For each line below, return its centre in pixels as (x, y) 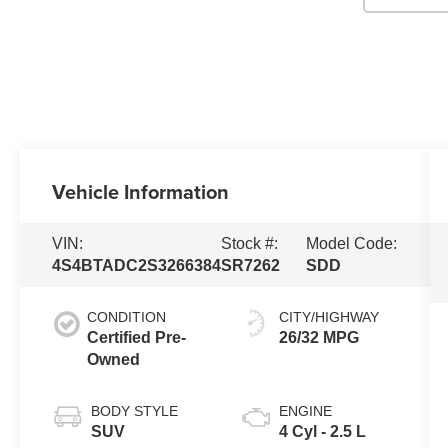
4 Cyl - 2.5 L (322, 431)
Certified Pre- (137, 337)
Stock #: (250, 243)
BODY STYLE (135, 410)
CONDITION (127, 316)
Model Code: (351, 243)
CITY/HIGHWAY (328, 316)
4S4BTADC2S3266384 (137, 265)
